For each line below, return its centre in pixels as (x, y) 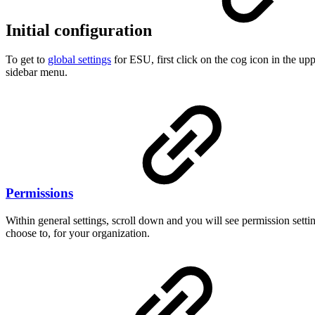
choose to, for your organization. (78, 233)
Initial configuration (81, 30)
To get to (27, 60)
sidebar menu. (37, 72)
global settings (79, 60)
